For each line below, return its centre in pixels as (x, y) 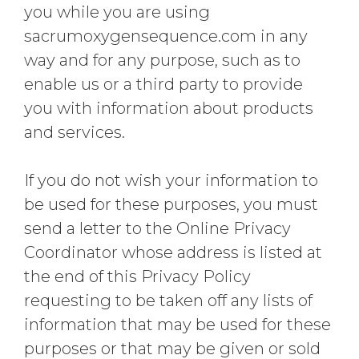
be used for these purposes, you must (171, 204)
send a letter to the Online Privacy (157, 228)
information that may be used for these (177, 325)
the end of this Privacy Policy (137, 276)
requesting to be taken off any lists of (168, 301)
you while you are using (117, 12)
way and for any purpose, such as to (162, 60)
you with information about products (169, 108)
